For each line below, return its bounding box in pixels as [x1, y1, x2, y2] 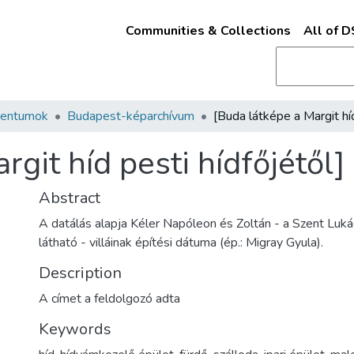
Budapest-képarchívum [67, 107, 194, 125]
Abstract [39, 187, 100, 209]
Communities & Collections [125, 22, 291, 40]
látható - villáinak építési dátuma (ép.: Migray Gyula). [39, 234, 323, 251]
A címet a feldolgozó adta [39, 290, 180, 307]
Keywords [39, 318, 111, 340]
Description [39, 262, 122, 284]
